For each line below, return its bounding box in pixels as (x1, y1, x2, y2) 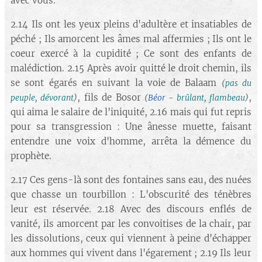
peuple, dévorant (11, 93, 74, 103)
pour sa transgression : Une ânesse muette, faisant (11, 121, 251, 132)
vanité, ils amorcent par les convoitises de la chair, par (11, 218, 251, 229)
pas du (225, 78, 252, 88)
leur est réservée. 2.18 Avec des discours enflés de (11, 204, 251, 215)
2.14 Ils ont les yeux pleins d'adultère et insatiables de (11, 19, 251, 30)
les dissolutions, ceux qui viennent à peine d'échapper (11, 233, 251, 244)
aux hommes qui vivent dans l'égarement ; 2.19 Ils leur (11, 247, 251, 258)
